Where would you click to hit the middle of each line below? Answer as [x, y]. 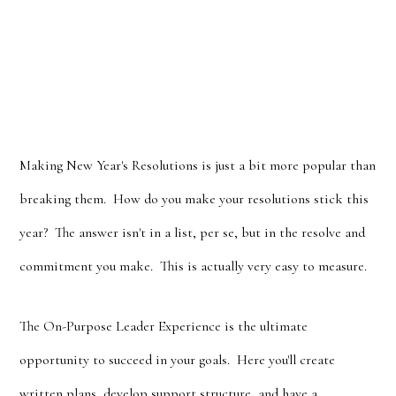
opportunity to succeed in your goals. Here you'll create [178, 360]
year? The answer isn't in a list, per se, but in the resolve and [193, 232]
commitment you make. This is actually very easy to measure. [195, 266]
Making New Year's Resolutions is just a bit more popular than [198, 165]
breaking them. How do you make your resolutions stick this [194, 199]
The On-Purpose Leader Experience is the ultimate [164, 326]
